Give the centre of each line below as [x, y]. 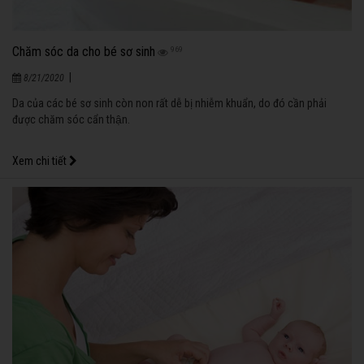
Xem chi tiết [41, 161]
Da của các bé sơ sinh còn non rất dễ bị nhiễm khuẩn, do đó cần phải [169, 104]
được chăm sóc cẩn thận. [71, 120]
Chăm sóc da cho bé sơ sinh [84, 52]
